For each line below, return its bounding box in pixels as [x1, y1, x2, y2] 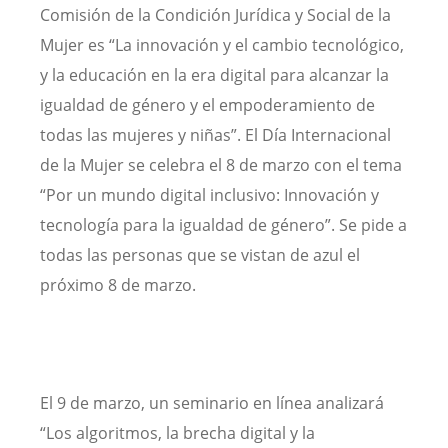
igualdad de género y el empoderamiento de [40, 94, 375, 117]
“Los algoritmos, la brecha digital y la [40, 421, 315, 444]
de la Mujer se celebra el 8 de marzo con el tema [40, 154, 402, 177]
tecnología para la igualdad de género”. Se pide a [40, 214, 407, 237]
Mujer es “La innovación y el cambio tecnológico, [40, 34, 404, 57]
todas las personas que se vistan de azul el [40, 244, 360, 267]
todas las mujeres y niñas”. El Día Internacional [40, 124, 391, 147]
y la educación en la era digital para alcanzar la [40, 64, 389, 87]
